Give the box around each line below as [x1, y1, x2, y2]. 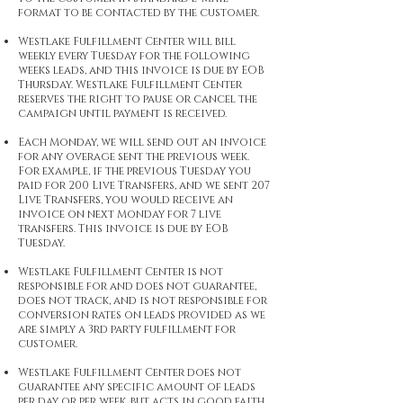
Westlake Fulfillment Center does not [18, 365, 241, 380]
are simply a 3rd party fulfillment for [18, 322, 236, 336]
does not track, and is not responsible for [18, 293, 267, 308]
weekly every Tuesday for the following [18, 49, 250, 63]
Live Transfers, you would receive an [18, 193, 233, 207]
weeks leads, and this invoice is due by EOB [18, 63, 264, 77]
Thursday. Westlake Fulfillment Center [18, 77, 242, 92]
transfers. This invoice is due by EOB [18, 221, 228, 236]
